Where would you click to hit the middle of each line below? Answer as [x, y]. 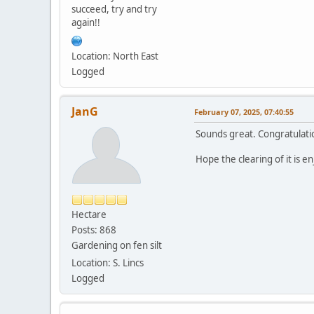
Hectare [89, 214]
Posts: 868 [94, 230]
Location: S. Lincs [108, 262]
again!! [86, 22]
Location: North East [115, 56]
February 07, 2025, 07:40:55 [244, 111]
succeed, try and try [114, 9]
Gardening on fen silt [117, 245]
